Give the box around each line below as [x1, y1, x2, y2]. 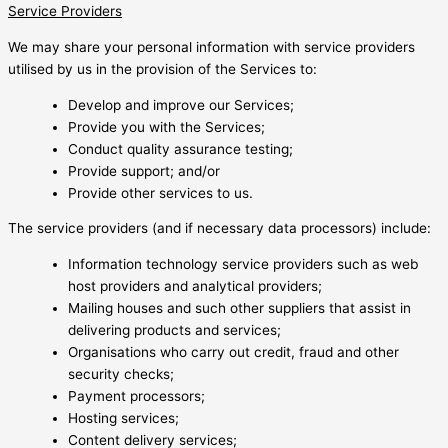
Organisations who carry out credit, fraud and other [68, 343, 399, 360]
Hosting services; [68, 409, 179, 426]
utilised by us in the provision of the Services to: [8, 60, 317, 77]
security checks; [68, 365, 174, 382]
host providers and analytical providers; [68, 277, 322, 294]
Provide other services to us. [68, 184, 253, 201]
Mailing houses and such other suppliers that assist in [68, 299, 411, 316]
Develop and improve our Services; [68, 96, 294, 113]
